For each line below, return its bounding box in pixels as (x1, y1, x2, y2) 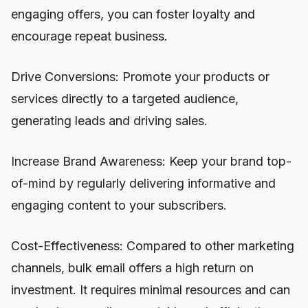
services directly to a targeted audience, (11, 91, 239, 106)
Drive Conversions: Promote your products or (11, 69, 269, 84)
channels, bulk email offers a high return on (11, 261, 254, 275)
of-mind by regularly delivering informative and (11, 176, 276, 190)
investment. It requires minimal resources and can (11, 283, 290, 297)
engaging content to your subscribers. (11, 198, 227, 212)
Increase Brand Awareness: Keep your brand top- (11, 154, 291, 168)
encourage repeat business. (11, 29, 168, 43)
